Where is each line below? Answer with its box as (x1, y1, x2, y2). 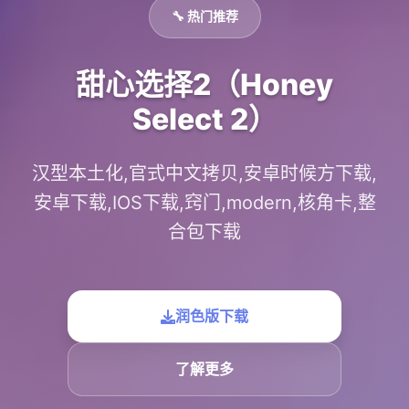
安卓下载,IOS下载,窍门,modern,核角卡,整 (33, 192, 376, 214)
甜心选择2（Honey (76, 67, 333, 102)
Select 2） (131, 101, 278, 137)
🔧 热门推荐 (171, 8, 238, 24)
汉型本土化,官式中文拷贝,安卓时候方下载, (32, 163, 377, 184)
